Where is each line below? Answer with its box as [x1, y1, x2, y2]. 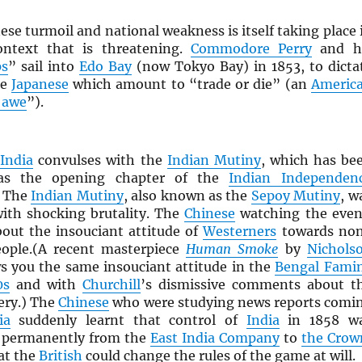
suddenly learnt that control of [10, 312, 246, 329]
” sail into [8, 58, 80, 75]
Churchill [82, 276, 141, 293]
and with [10, 276, 82, 293]
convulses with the [33, 152, 167, 169]
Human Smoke [186, 241, 279, 258]
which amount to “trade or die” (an [68, 76, 311, 93]
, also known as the [123, 187, 251, 204]
